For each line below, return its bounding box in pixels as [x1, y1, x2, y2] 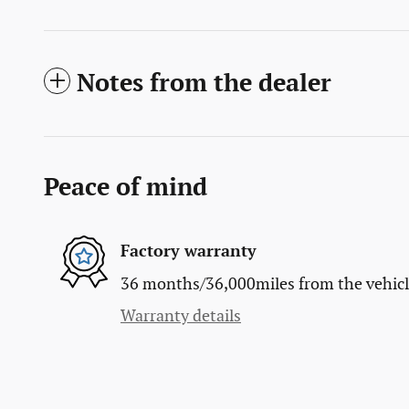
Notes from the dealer [77, 68, 331, 99]
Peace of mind [44, 173, 207, 203]
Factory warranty [121, 242, 257, 262]
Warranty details [121, 306, 241, 326]
